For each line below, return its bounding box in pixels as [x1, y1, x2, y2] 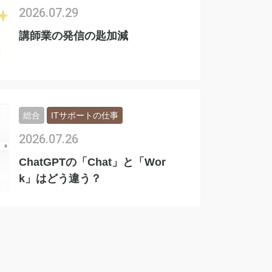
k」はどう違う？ [19, 172, 101, 185]
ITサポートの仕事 [51, 110, 118, 121]
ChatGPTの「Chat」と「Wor [19, 156, 166, 169]
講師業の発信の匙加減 [19, 30, 128, 42]
